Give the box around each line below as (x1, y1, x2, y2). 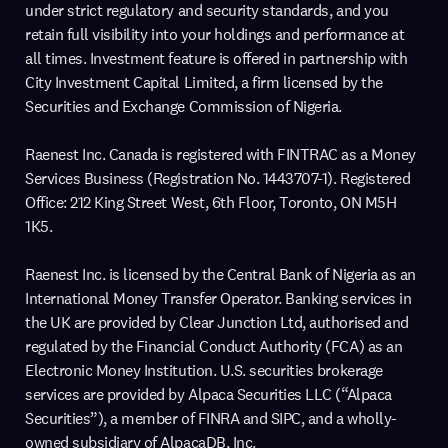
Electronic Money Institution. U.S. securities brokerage (25, 359, 383, 381)
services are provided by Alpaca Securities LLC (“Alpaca (25, 383, 392, 405)
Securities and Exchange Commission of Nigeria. (25, 95, 342, 117)
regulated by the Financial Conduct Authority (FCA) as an (25, 335, 403, 357)
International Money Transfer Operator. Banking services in (25, 287, 412, 309)
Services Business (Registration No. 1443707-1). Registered (25, 167, 411, 189)
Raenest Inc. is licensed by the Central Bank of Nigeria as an (25, 263, 416, 285)
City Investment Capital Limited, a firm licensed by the (25, 71, 383, 93)
